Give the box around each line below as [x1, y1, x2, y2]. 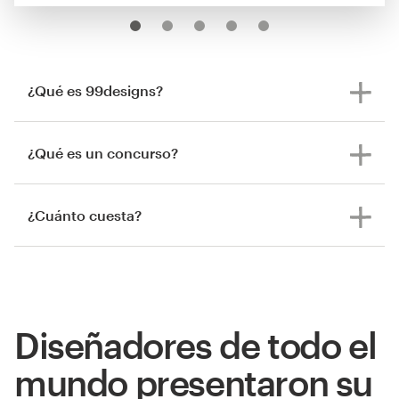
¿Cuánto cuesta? [28, 206, 142, 224]
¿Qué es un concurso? [28, 143, 178, 161]
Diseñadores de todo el [14, 323, 377, 366]
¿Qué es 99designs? [28, 81, 163, 99]
